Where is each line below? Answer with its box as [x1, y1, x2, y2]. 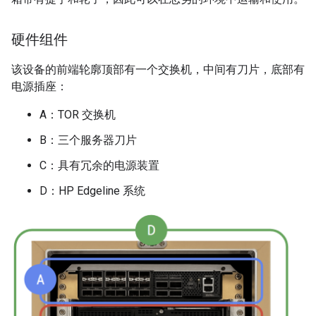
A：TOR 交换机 [39, 108, 116, 121]
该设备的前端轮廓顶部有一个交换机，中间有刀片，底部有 [11, 63, 305, 76]
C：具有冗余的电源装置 [39, 159, 159, 172]
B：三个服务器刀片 [39, 133, 137, 147]
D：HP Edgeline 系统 [39, 184, 145, 197]
